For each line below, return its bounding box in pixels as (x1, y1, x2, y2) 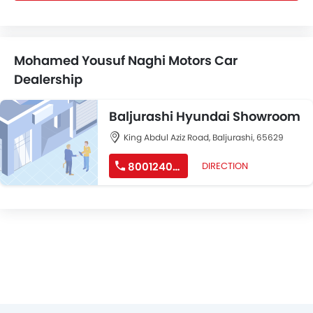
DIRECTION (201, 159, 248, 173)
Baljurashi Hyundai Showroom (109, 108, 300, 125)
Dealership (14, 71, 82, 88)
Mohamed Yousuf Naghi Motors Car (14, 52, 238, 69)
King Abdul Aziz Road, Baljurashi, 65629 (124, 131, 284, 143)
